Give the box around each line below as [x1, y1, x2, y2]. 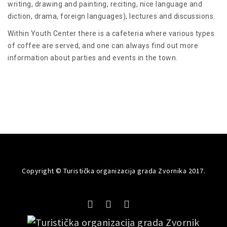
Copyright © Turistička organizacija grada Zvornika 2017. [22, 166, 205, 175]
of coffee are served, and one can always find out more [8, 41, 198, 50]
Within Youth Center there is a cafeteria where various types [8, 29, 214, 37]
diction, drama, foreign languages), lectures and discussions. [8, 12, 215, 20]
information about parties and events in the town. [8, 53, 178, 62]
